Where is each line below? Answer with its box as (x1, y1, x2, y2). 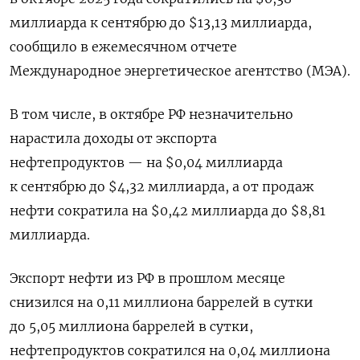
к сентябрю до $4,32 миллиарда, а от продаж (10, 178, 314, 195)
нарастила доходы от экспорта (10, 130, 217, 147)
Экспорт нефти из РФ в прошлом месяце (10, 270, 285, 287)
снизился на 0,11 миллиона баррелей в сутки (10, 294, 313, 311)
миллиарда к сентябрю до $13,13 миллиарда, (10, 14, 312, 31)
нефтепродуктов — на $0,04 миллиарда (10, 154, 283, 171)
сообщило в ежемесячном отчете (10, 39, 237, 55)
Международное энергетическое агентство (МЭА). (10, 63, 350, 80)
